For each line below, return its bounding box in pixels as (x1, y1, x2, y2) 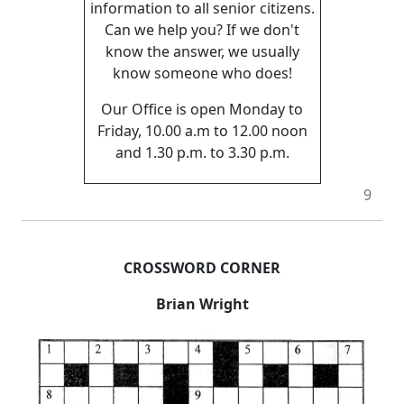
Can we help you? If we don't (105, 20, 299, 41)
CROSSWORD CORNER (124, 258, 280, 279)
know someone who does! (112, 63, 292, 84)
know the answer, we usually (105, 41, 299, 62)
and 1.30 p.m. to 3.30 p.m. (115, 142, 289, 163)
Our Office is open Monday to (101, 99, 303, 120)
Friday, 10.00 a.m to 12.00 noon (96, 121, 308, 142)
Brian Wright (155, 294, 249, 315)
